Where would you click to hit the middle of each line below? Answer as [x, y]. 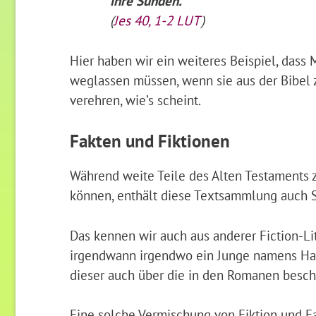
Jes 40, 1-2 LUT [158, 20]
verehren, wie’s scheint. [135, 99]
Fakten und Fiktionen [150, 141]
